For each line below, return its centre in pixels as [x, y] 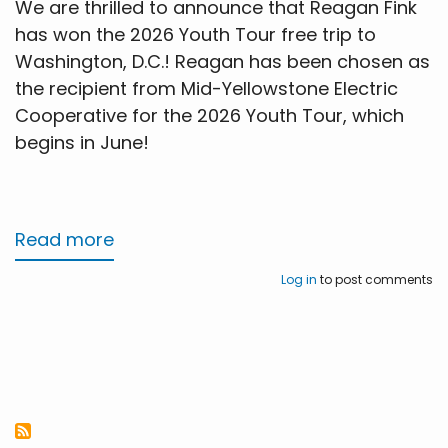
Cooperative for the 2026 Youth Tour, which [209, 116]
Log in [299, 280]
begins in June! [82, 143]
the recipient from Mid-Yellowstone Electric [206, 89]
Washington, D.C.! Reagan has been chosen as [222, 62]
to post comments [375, 280]
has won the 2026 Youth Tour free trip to [195, 35]
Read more [64, 240]
